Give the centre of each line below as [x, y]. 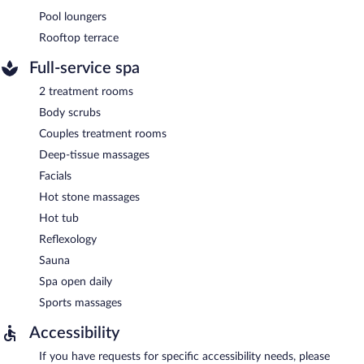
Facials [55, 176]
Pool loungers [73, 17]
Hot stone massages [89, 197]
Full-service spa [84, 68]
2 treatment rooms [86, 91]
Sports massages [80, 303]
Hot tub [59, 218]
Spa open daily [76, 282]
